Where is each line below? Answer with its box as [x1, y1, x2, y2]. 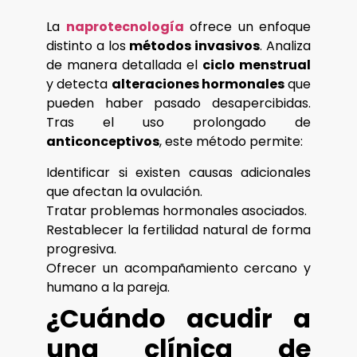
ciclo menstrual [202, 56, 311, 75]
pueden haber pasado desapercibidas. [46, 94, 311, 113]
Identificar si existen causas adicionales [46, 163, 311, 182]
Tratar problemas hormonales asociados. [46, 201, 307, 220]
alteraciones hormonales [111, 75, 284, 94]
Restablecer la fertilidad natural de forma [46, 220, 311, 239]
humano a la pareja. [46, 277, 170, 296]
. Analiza [260, 37, 312, 56]
